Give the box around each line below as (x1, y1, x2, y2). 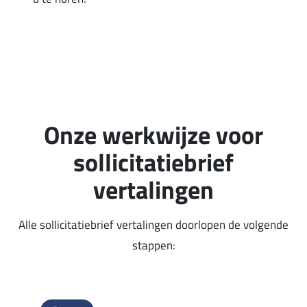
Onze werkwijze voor (44, 116, 263, 154)
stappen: (132, 236, 175, 255)
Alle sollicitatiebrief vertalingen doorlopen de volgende (19, 216, 288, 234)
